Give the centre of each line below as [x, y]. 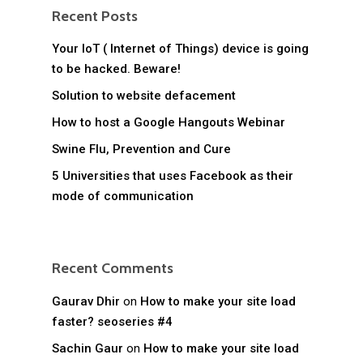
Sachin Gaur [88, 349]
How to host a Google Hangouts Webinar [169, 123]
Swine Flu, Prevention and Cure [141, 149]
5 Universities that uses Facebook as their [173, 176]
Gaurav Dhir [86, 302]
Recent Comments [113, 269]
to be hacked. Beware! [116, 69]
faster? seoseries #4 [112, 322]
